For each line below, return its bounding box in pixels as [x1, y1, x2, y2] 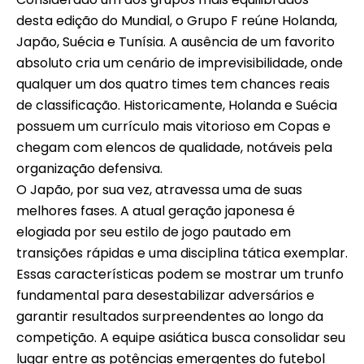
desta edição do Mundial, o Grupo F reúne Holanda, [16, 11, 337, 31]
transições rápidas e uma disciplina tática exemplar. [16, 244, 348, 263]
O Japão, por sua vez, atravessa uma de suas [16, 180, 302, 200]
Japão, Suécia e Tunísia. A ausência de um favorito [16, 32, 335, 52]
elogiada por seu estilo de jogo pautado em [16, 223, 291, 242]
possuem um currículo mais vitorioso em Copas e [16, 117, 331, 136]
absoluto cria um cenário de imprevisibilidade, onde [16, 54, 343, 73]
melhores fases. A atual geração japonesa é [16, 201, 295, 221]
